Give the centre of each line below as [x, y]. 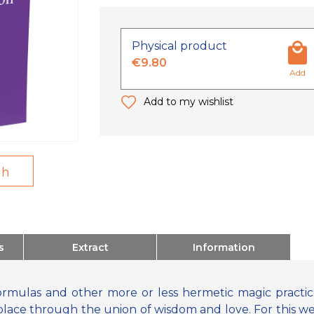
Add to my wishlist [188, 101]
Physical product [179, 46]
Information [224, 247]
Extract [90, 247]
